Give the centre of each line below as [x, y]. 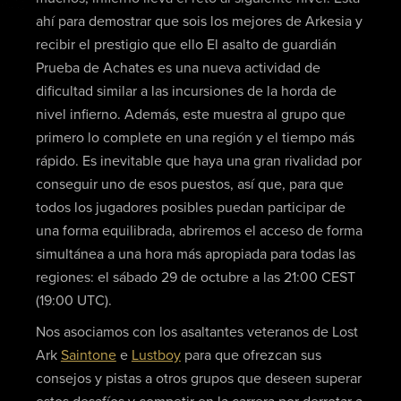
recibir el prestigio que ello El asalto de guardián [186, 44]
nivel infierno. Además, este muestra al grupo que [190, 114]
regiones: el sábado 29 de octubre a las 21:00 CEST [195, 277]
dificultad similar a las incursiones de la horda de [186, 91]
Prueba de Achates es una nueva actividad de [178, 68]
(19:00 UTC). [73, 300]
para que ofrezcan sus [251, 356]
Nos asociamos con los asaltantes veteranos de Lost [196, 333]
